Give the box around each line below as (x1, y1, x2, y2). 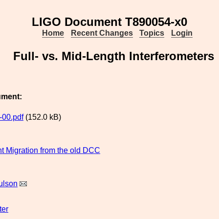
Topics (139, 29, 165, 37)
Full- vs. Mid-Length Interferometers (13, 49, 214, 63)
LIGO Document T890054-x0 (32, 15, 187, 28)
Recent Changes (70, 29, 133, 37)
